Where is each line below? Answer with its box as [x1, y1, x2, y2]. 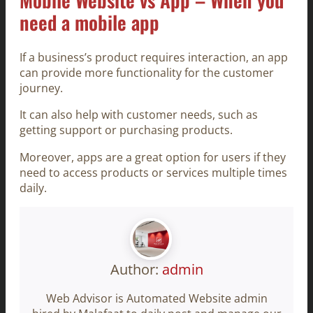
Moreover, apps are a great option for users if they [20, 149, 286, 165]
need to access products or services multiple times [20, 164, 287, 180]
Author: [110, 259, 162, 279]
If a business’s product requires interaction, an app [20, 50, 288, 66]
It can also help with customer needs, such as [20, 107, 258, 123]
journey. [20, 80, 63, 96]
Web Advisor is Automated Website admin [45, 290, 268, 306]
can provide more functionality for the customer [20, 65, 274, 81]
